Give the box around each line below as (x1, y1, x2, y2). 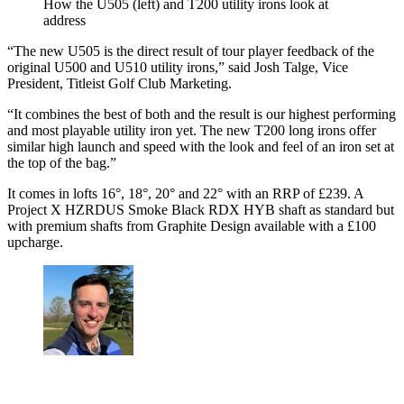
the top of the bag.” (7, 155, 116, 171)
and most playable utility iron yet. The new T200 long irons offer (7, 123, 376, 139)
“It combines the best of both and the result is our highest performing (7, 106, 396, 123)
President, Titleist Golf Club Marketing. (7, 76, 232, 92)
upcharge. (7, 234, 63, 251)
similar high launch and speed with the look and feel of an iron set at (7, 139, 394, 155)
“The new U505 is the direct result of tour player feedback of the (7, 43, 374, 60)
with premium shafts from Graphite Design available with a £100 (7, 218, 376, 234)
